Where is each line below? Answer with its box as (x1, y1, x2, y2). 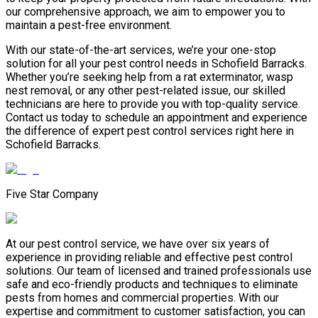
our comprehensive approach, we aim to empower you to (6, 5, 285, 19)
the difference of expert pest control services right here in (6, 124, 294, 138)
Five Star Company (6, 187, 99, 202)
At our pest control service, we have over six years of (6, 237, 270, 251)
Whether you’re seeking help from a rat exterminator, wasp (6, 70, 293, 84)
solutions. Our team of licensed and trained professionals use (6, 264, 312, 278)
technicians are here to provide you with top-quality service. (6, 97, 300, 111)
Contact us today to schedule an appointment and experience (6, 111, 307, 125)
